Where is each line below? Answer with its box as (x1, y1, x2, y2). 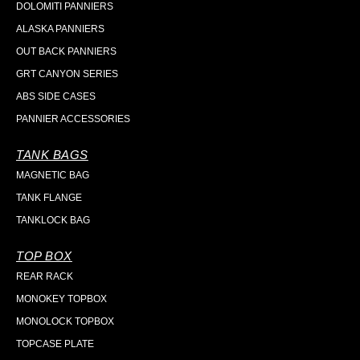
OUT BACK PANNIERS (16, 46, 117, 57)
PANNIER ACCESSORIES (16, 113, 130, 125)
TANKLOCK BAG (16, 215, 90, 226)
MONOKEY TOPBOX (16, 293, 107, 305)
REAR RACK (16, 271, 73, 282)
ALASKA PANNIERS (16, 23, 104, 35)
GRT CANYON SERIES (16, 68, 118, 80)
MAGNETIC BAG (16, 170, 89, 181)
